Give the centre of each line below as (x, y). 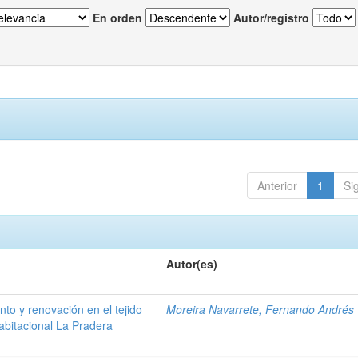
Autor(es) (192, 264)
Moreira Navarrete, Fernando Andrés (261, 310)
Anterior (277, 186)
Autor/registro (271, 18)
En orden (117, 18)
